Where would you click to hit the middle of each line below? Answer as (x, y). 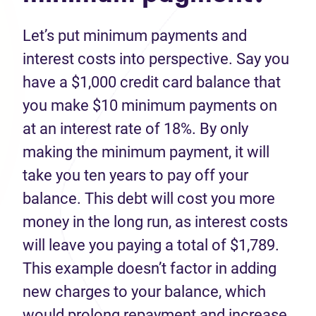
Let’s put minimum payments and (135, 36)
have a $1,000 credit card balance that (152, 82)
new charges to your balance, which (144, 292)
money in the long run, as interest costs (155, 222)
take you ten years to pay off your (135, 175)
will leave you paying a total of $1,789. (151, 245)
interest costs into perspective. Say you (156, 59)
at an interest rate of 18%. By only (135, 129)
